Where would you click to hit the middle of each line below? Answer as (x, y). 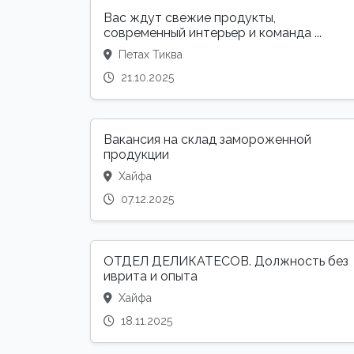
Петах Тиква (149, 55)
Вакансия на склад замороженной (207, 140)
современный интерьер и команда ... (213, 33)
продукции (136, 155)
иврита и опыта (151, 277)
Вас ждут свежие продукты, (190, 18)
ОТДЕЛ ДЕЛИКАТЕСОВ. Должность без (226, 262)
